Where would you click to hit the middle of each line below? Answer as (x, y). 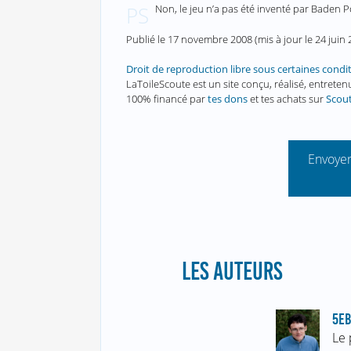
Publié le (147, 39)
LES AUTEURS (232, 271)
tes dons (227, 98)
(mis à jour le (283, 39)
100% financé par (166, 98)
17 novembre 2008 (210, 39)
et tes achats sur (286, 98)
